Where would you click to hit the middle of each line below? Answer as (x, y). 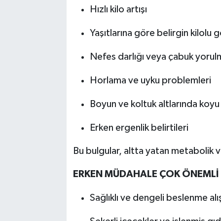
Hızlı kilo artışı (118, 9)
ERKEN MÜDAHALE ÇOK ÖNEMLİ (146, 174)
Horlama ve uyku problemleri (150, 80)
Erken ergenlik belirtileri (139, 128)
